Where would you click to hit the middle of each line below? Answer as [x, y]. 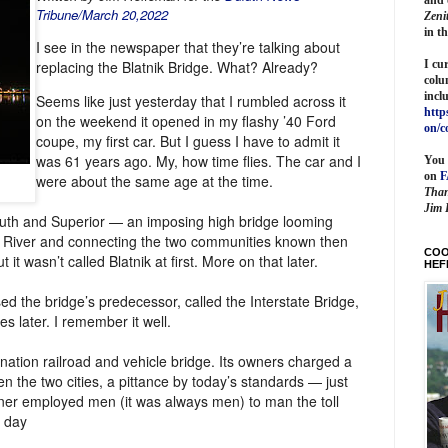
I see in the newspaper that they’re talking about [188, 47]
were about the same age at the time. [154, 181]
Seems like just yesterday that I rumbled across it [191, 101]
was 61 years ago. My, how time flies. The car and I [198, 161]
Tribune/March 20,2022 [102, 14]
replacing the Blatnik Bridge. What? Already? [177, 67]
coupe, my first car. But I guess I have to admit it [188, 141]
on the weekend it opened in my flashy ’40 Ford [186, 121]
